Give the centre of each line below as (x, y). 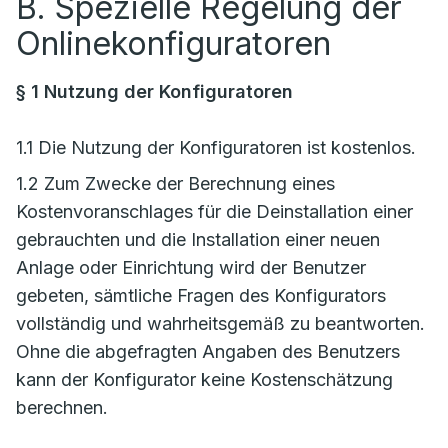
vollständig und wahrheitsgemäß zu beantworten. (220, 323)
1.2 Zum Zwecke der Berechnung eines (175, 183)
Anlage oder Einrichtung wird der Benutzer (191, 267)
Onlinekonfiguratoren (173, 43)
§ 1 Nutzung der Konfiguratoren (154, 91)
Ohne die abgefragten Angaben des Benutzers (208, 351)
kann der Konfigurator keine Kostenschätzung (204, 379)
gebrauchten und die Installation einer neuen (198, 239)
